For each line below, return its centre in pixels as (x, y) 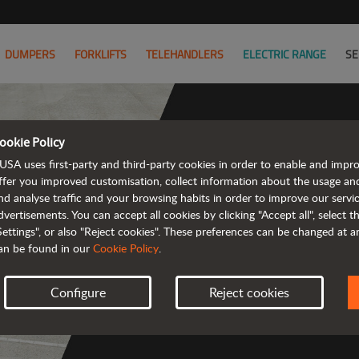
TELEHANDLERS (185, 54)
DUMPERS (30, 54)
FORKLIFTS (101, 54)
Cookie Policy (126, 248)
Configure (78, 292)
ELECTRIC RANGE (284, 54)
